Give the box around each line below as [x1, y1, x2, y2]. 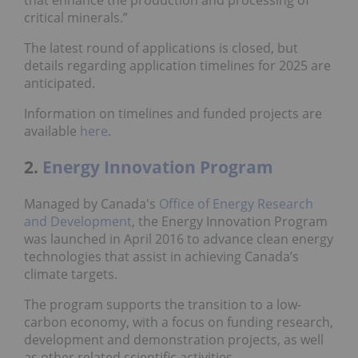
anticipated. [24, 74, 95, 92]
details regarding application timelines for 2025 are [24, 56, 331, 74]
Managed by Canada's [24, 194, 159, 213]
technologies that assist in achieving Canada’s [24, 247, 299, 265]
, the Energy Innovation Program [132, 212, 328, 230]
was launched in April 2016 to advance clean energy [24, 229, 333, 248]
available [24, 121, 80, 140]
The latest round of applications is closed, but [24, 38, 298, 57]
